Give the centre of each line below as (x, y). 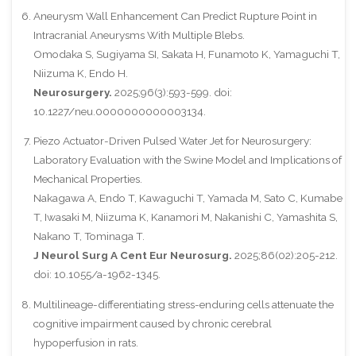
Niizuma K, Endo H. (80, 73)
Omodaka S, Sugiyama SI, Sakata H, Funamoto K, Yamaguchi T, (186, 54)
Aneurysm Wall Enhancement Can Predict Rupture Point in (175, 15)
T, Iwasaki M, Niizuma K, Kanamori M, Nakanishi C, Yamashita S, (185, 217)
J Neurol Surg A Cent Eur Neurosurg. (132, 255)
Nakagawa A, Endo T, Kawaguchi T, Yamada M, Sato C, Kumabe (188, 198)
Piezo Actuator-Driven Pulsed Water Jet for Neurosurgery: (172, 141)
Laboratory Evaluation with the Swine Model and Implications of (187, 160)
